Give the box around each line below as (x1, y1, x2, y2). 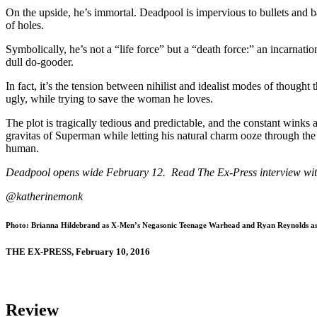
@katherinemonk (6, 190, 83, 202)
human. (6, 142, 39, 154)
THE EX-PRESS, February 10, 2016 (6, 246, 150, 258)
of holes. (6, 18, 44, 31)
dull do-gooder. (6, 55, 74, 68)
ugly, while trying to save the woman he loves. (6, 92, 213, 105)
